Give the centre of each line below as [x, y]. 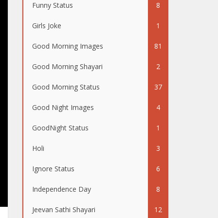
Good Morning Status [66, 87]
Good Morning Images [68, 46]
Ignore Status [53, 169]
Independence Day [62, 189]
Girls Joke [47, 26]
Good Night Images [63, 107]
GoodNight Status [60, 128]
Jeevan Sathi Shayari [64, 209]
